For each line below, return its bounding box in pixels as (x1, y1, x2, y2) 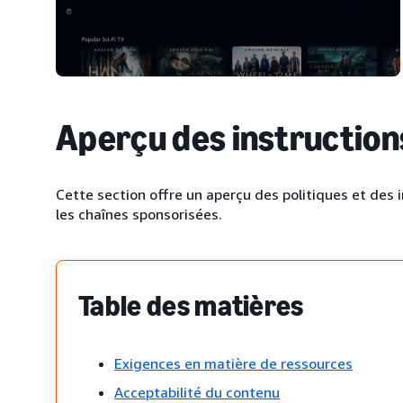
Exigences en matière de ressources (114, 354, 353, 372)
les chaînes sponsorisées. (56, 205, 222, 223)
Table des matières (78, 289, 304, 323)
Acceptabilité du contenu (114, 383, 280, 401)
